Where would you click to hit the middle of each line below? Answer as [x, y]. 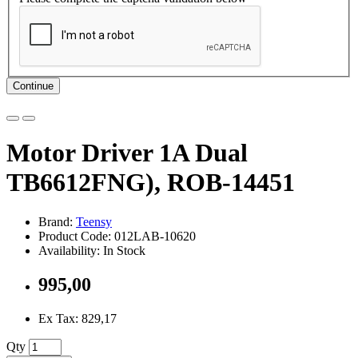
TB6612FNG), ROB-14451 [151, 183]
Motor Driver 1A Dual [127, 153]
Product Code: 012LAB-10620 [117, 236]
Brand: [57, 221]
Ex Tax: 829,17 [78, 318]
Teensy [94, 221]
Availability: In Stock [92, 250]
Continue [33, 86]
